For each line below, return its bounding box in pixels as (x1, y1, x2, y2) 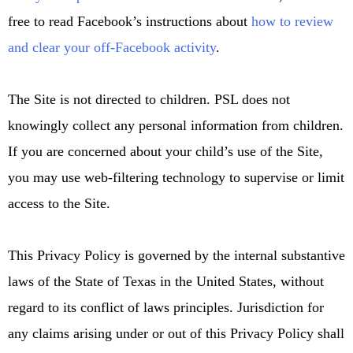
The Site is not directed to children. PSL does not (8, 91, 290, 107)
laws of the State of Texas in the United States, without (8, 273, 324, 289)
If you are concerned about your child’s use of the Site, (8, 143, 323, 159)
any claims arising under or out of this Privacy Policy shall (8, 325, 344, 341)
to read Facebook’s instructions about (30, 13, 251, 29)
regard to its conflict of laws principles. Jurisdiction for (8, 299, 324, 315)
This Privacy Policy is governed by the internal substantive (8, 247, 345, 263)
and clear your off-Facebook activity (8, 39, 216, 55)
